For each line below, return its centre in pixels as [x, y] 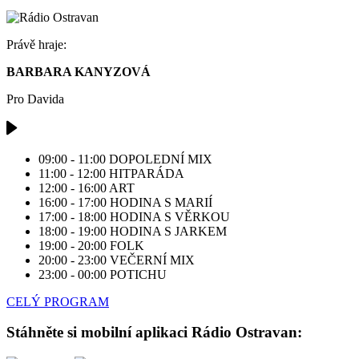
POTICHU [138, 274]
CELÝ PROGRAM [58, 301]
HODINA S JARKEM [168, 231]
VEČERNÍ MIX [152, 260]
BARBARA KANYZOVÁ [79, 71]
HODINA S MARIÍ [161, 202]
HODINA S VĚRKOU [170, 216]
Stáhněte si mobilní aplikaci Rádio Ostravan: [154, 333]
